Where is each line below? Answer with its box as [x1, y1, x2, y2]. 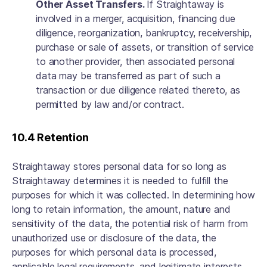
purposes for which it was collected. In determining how [12, 189, 255, 201]
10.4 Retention [12, 131, 91, 144]
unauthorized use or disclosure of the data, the [12, 232, 216, 244]
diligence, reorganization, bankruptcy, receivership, [36, 27, 252, 39]
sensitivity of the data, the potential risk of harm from [12, 218, 248, 229]
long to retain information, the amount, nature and [12, 203, 231, 215]
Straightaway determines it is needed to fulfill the [12, 175, 228, 187]
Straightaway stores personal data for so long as [12, 160, 226, 172]
